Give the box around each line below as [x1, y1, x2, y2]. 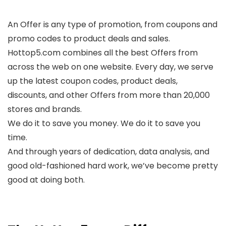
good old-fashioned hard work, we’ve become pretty [8, 160, 218, 172]
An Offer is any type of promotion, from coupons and [8, 19, 217, 30]
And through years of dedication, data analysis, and [8, 146, 209, 157]
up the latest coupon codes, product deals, [8, 75, 178, 87]
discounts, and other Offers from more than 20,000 [8, 89, 210, 101]
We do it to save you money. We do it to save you [8, 118, 200, 129]
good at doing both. [8, 174, 85, 186]
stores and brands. [8, 103, 82, 115]
